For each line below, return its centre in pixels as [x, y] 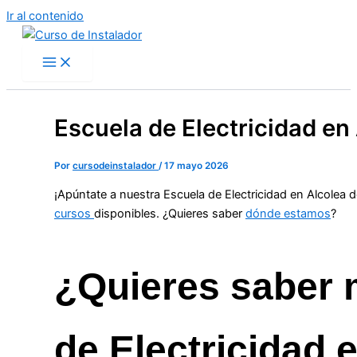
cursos [74, 213]
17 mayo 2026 [196, 166]
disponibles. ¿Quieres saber [170, 213]
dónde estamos [288, 213]
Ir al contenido [45, 16]
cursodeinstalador [116, 166]
